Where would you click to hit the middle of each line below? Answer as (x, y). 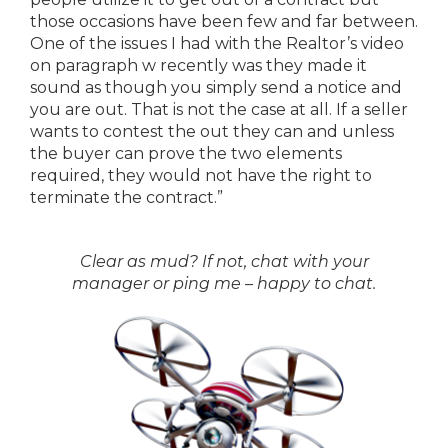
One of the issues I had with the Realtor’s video (217, 44)
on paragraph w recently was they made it (198, 66)
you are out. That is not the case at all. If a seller (219, 110)
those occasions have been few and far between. (224, 22)
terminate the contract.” (126, 198)
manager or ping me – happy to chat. (224, 284)
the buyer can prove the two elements (186, 154)
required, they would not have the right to (201, 176)
